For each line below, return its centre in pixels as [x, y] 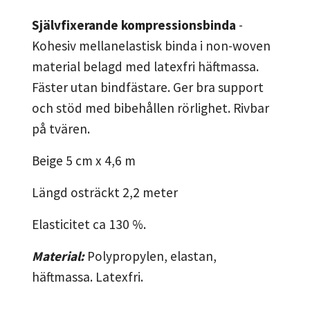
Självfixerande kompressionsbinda [134, 25]
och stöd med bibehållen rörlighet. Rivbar [151, 108]
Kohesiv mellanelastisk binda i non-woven [151, 46]
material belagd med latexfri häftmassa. [145, 67]
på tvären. [61, 129]
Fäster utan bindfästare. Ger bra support [148, 88]
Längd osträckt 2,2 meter [105, 193]
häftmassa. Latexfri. [88, 277]
